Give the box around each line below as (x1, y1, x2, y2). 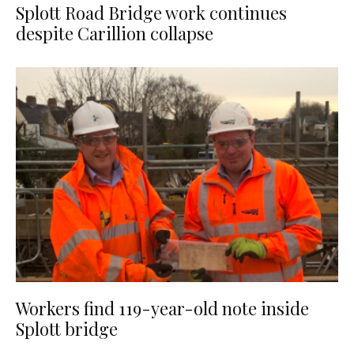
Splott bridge (16, 317, 118, 341)
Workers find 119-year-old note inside (16, 296, 309, 321)
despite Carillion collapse (16, 21, 213, 45)
